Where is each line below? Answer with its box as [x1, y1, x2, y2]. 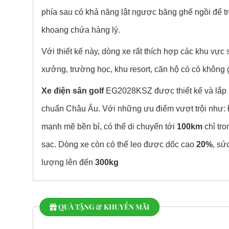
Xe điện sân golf [41, 86, 104, 95]
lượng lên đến [41, 158, 95, 167]
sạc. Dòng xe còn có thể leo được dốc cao [41, 140, 196, 149]
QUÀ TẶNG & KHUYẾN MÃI [57, 202, 150, 212]
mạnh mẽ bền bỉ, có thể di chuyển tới [41, 122, 177, 131]
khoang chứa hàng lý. [41, 26, 120, 34]
